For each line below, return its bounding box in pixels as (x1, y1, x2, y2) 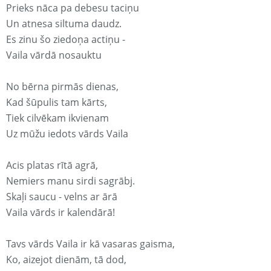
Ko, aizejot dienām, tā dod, (6, 253, 126, 267)
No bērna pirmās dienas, (6, 80, 119, 94)
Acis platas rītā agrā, (6, 158, 98, 172)
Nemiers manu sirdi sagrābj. (6, 174, 135, 188)
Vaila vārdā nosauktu (6, 48, 102, 62)
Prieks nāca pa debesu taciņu (6, 1, 139, 15)
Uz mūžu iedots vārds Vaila (6, 127, 128, 141)
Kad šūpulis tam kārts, (6, 96, 107, 109)
